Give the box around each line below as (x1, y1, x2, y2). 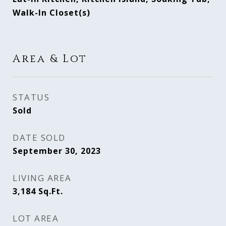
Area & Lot (13, 52, 87, 66)
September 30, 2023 (13, 145, 101, 156)
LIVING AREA (13, 172, 72, 184)
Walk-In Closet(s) (13, 7, 90, 18)
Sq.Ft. (38, 186, 63, 197)
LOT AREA (13, 212, 59, 224)
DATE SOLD (13, 132, 66, 143)
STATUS (13, 91, 49, 103)
